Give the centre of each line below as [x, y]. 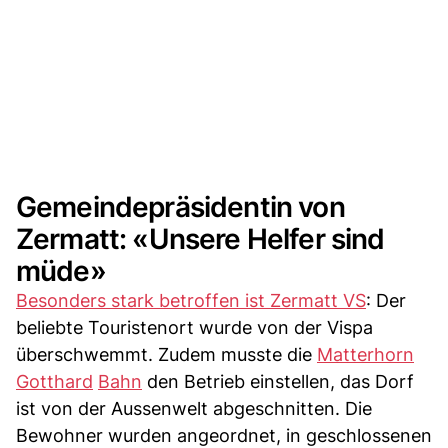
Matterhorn [365, 354]
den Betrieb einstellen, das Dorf [278, 381]
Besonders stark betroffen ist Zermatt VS [191, 300]
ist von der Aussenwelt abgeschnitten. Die [194, 408]
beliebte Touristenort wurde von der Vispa [194, 327]
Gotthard [54, 381]
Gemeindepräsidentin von [180, 206]
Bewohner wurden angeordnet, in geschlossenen [224, 435]
